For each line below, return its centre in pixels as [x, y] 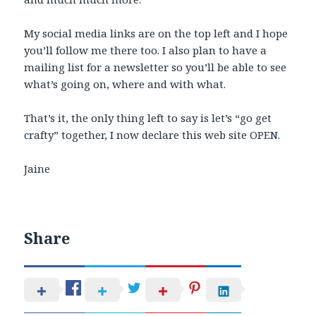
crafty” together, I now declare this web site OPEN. [152, 135]
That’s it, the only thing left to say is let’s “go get [148, 118]
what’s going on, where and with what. [125, 84]
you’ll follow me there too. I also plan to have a [146, 50]
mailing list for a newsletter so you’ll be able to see [156, 67]
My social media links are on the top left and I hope [156, 34]
